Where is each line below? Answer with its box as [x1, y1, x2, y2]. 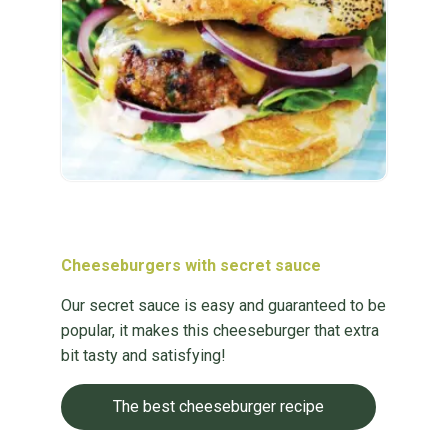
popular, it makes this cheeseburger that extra [60, 321, 379, 340]
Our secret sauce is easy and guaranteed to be [60, 296, 386, 315]
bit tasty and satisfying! [60, 346, 226, 365]
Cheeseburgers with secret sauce [60, 256, 321, 275]
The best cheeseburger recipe [112, 397, 324, 416]
